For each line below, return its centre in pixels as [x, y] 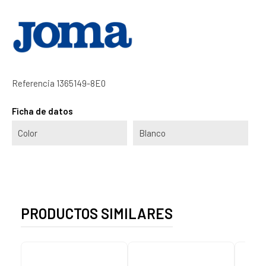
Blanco [152, 133]
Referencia [33, 83]
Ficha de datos [42, 111]
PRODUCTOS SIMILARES [97, 213]
